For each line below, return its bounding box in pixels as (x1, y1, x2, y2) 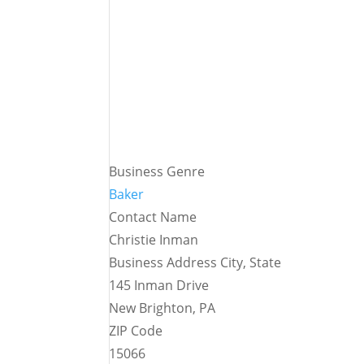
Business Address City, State (109, 253, 282, 271)
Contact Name (109, 208, 197, 226)
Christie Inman (109, 231, 199, 249)
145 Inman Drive (109, 276, 210, 294)
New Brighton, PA (109, 299, 216, 317)
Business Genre (109, 162, 206, 180)
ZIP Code (109, 322, 163, 340)
